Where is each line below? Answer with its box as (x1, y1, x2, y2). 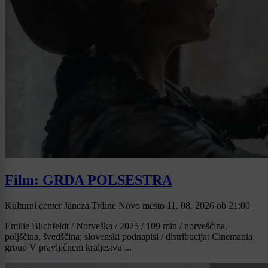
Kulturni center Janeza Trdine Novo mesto (5, 200, 167, 211)
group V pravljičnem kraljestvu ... (5, 242, 132, 253)
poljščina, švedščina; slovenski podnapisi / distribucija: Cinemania (5, 232, 252, 242)
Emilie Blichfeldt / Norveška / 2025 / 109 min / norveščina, (5, 221, 227, 232)
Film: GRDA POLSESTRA (5, 172, 172, 188)
